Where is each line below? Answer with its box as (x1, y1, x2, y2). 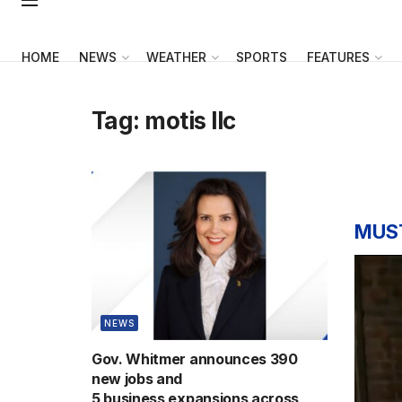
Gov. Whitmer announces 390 (92, 349, 298, 368)
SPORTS (236, 49, 287, 65)
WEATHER (146, 49, 206, 65)
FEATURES (307, 49, 370, 65)
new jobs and (92, 369, 183, 388)
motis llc (144, 107, 236, 135)
